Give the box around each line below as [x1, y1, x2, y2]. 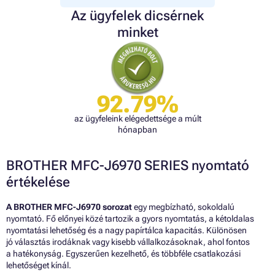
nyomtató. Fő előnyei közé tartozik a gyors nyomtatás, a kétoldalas [6, 214, 254, 224]
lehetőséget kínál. [6, 260, 71, 271]
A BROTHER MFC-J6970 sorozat [6, 202, 132, 212]
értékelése [6, 174, 70, 190]
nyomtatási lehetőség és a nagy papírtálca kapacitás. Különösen [6, 225, 247, 236]
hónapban [118, 125, 157, 135]
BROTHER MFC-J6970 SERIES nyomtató [6, 158, 249, 174]
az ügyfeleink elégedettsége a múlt [74, 114, 201, 124]
